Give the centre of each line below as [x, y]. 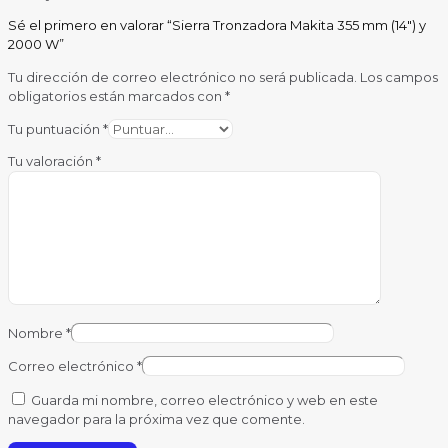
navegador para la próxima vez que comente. [156, 419]
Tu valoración [52, 161]
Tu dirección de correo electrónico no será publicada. [182, 77]
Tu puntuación [55, 129]
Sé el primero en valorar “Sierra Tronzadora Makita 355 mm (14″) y [217, 25]
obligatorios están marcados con [116, 96]
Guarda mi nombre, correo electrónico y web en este [204, 400]
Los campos [399, 77]
